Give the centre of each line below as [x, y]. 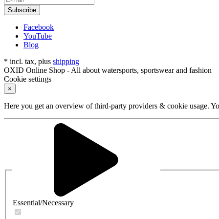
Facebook [39, 27]
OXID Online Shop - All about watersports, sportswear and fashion [108, 70]
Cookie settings [28, 79]
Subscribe [22, 10]
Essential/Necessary [43, 202]
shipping [66, 61]
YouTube [38, 36]
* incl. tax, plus [28, 61]
